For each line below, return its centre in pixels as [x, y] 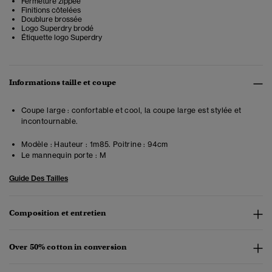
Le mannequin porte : [59, 155]
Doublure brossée [52, 19]
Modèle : [37, 144]
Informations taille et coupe [63, 83]
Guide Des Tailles [39, 178]
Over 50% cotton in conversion [68, 247]
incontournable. [50, 121]
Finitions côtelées [51, 10]
